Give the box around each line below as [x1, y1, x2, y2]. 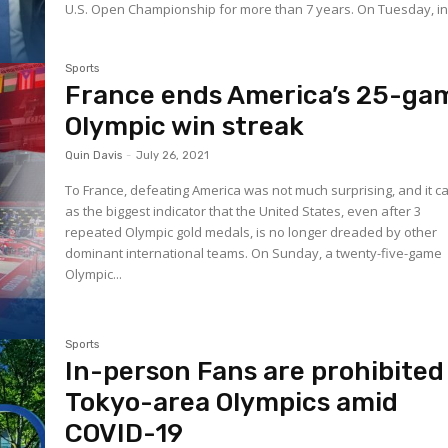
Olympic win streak [65, 111, 305, 143]
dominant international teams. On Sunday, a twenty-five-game [65, 244, 252, 263]
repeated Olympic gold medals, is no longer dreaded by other [65, 223, 438, 242]
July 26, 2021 [136, 149, 210, 163]
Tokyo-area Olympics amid [65, 386, 399, 418]
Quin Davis [65, 149, 123, 163]
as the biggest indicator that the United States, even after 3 [65, 202, 422, 221]
